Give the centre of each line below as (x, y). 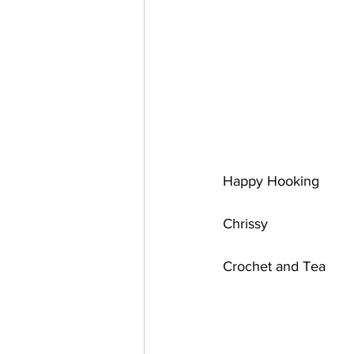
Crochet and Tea (276, 267)
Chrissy (247, 224)
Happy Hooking (273, 181)
